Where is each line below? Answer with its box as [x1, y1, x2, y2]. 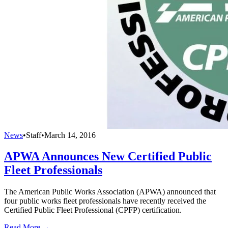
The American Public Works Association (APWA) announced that [4, 187, 216, 196]
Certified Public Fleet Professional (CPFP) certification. [4, 206, 182, 215]
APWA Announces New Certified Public [4, 150, 212, 163]
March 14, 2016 [44, 130, 96, 139]
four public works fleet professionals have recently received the [4, 196, 206, 206]
